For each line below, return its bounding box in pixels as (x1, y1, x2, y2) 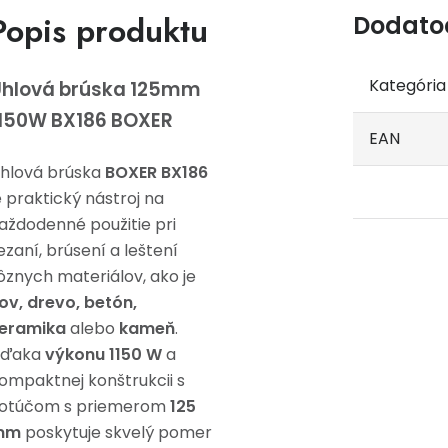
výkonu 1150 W (45, 343, 162, 366)
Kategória (369, 74, 446, 97)
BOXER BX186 (105, 161, 208, 184)
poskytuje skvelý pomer (21, 421, 212, 444)
